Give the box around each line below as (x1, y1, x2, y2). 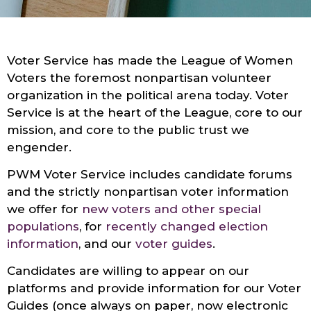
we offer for (7, 201, 82, 216)
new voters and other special (82, 201, 261, 216)
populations (7, 219, 79, 233)
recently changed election (106, 219, 268, 233)
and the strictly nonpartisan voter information (7, 184, 289, 199)
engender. (7, 140, 72, 154)
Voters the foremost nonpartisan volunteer (7, 70, 271, 85)
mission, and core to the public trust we (7, 122, 249, 137)
